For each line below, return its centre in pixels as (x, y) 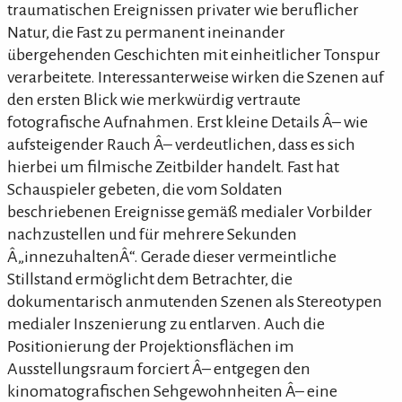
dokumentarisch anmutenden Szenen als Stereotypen (195, 301)
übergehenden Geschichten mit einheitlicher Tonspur (194, 54)
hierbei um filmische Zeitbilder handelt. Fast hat (173, 166)
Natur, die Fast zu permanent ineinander (146, 32)
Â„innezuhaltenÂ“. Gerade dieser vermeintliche (172, 256)
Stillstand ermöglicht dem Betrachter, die (150, 279)
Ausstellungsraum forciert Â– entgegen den (159, 368)
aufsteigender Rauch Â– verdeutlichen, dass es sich (181, 144)
